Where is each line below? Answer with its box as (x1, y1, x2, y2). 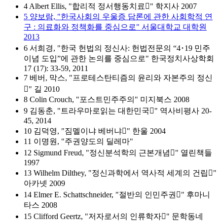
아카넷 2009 (24, 179, 65, 187)
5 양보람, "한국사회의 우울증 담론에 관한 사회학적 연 (24, 12, 213, 21)
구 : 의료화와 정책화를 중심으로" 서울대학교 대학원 (24, 23, 207, 31)
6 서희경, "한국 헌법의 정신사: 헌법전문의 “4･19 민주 (24, 44, 210, 52)
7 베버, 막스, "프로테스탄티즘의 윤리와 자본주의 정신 (24, 74, 213, 82)
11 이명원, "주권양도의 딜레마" (24, 137, 133, 146)
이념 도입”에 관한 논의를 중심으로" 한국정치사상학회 (24, 54, 214, 63)
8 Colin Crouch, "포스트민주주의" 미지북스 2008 (24, 95, 189, 104)
